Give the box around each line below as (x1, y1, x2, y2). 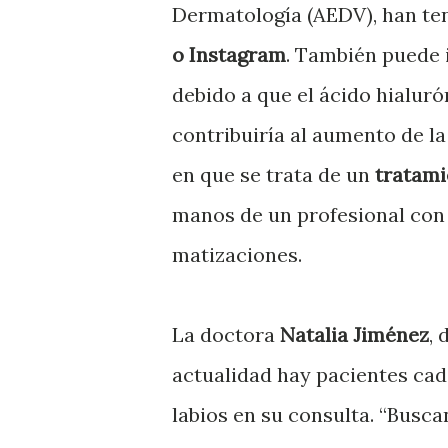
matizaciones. (172, 241, 302, 267)
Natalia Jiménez (280, 321, 429, 347)
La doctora (172, 321, 280, 347)
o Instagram (172, 41, 286, 67)
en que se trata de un (172, 161, 370, 187)
